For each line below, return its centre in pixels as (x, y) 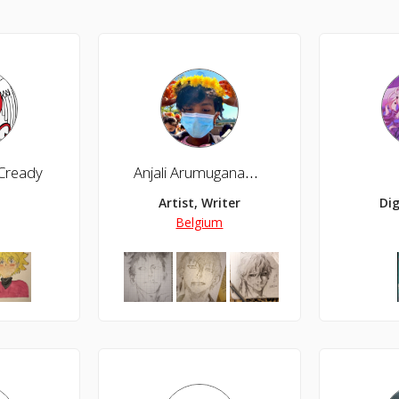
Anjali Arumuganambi (252, 173)
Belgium (199, 223)
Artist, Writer (199, 203)
